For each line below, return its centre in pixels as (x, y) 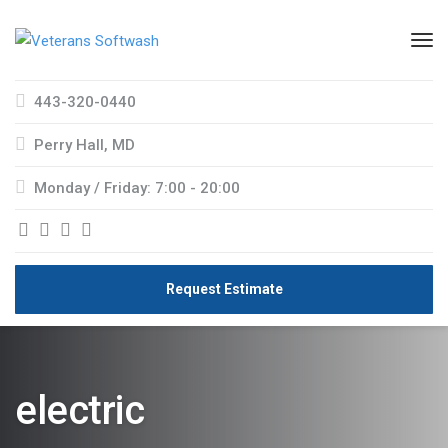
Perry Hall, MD (84, 145)
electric (79, 410)
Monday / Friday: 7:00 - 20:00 (137, 188)
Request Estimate (224, 289)
